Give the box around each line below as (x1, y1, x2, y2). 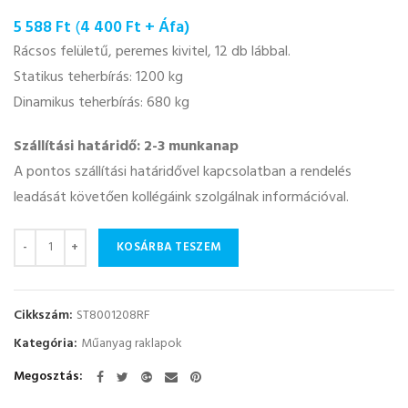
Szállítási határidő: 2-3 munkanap (14, 134, 239, 158)
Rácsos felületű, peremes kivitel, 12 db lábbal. (14, 39, 291, 64)
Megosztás (14, 365, 79, 387)
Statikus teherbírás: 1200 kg (14, 65, 183, 89)
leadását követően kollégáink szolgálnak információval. (14, 185, 349, 209)
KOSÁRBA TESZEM (117, 237, 221, 257)
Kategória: (14, 332, 80, 354)
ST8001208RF (76, 304, 150, 326)
